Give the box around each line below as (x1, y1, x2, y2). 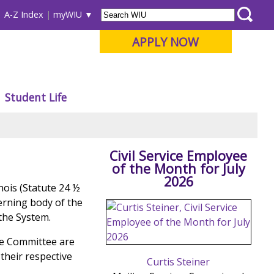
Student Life (4, 89, 67, 105)
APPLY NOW (132, 33, 199, 50)
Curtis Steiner (147, 254, 210, 268)
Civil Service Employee (109, 147, 248, 165)
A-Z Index (4, 9, 44, 21)
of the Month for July (111, 160, 245, 178)
